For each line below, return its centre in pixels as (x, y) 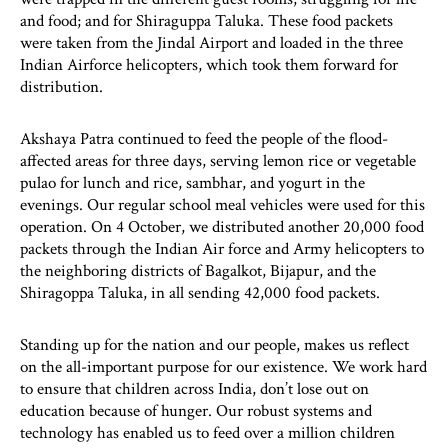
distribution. (61, 86)
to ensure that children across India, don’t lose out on (194, 388)
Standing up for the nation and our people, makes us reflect (214, 344)
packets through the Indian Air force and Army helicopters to (222, 248)
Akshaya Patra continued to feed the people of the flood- (204, 138)
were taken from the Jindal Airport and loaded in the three (211, 42)
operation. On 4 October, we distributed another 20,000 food (222, 226)
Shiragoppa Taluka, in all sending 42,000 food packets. (200, 292)
